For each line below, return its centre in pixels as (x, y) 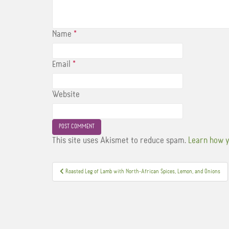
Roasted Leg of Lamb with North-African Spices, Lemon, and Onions (143, 171)
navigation (82, 186)
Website (66, 94)
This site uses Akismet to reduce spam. (120, 140)
